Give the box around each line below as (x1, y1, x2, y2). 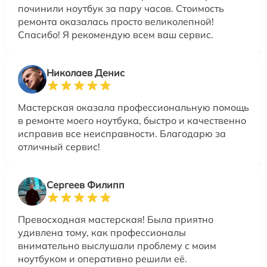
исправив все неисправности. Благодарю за (18, 128, 226, 140)
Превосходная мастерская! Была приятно (18, 213, 213, 226)
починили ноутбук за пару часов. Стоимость (18, 2, 224, 15)
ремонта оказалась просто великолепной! (18, 15, 214, 28)
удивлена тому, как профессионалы (18, 226, 186, 239)
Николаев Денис (46, 67, 125, 79)
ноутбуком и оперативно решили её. (18, 253, 187, 265)
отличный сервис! (18, 141, 100, 153)
